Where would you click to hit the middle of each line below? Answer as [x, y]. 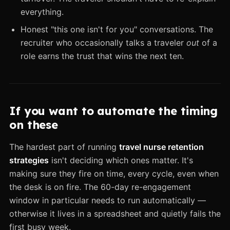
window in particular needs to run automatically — [108, 200]
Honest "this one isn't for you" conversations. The [117, 29]
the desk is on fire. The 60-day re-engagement [100, 187]
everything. [42, 12]
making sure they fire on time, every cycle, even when [114, 173]
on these [34, 124]
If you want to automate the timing [114, 111]
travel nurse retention [161, 147]
